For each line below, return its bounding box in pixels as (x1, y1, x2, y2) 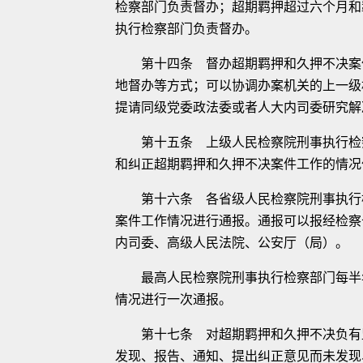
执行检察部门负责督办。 (115, 21, 258, 36)
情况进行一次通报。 (115, 292, 232, 307)
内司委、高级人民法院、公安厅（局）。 (115, 235, 348, 250)
